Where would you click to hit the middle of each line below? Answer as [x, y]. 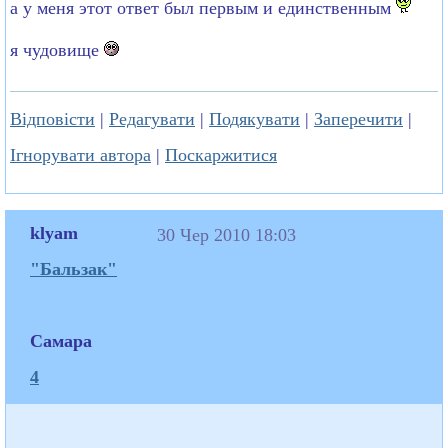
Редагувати [152, 118]
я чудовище [57, 49]
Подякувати [254, 118]
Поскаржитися [221, 154]
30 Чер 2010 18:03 [229, 234]
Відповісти [52, 118]
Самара [61, 340]
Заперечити [358, 118]
